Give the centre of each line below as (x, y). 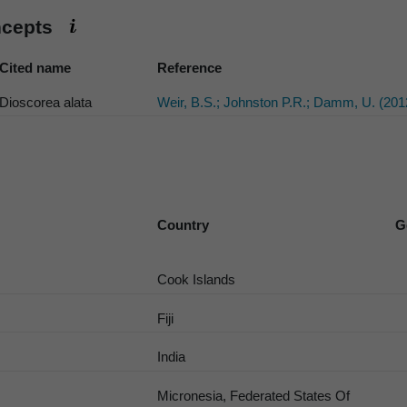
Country (184, 224)
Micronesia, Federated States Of (254, 396)
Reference (190, 67)
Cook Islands (197, 279)
